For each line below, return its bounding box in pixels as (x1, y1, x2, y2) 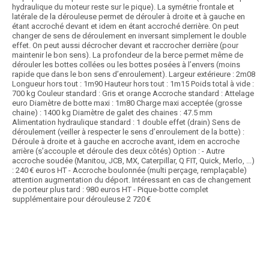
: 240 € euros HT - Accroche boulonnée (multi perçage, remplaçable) (12, 166, 247, 175)
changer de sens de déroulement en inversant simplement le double (12, 31, 246, 41)
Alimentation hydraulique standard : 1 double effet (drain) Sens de (12, 118, 240, 127)
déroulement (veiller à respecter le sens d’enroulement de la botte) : (12, 127, 244, 137)
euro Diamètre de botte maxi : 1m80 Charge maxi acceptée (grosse (12, 98, 242, 108)
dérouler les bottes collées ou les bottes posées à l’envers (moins (12, 60, 240, 70)
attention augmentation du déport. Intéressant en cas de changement (12, 175, 251, 185)
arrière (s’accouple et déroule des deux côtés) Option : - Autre (12, 147, 225, 156)
